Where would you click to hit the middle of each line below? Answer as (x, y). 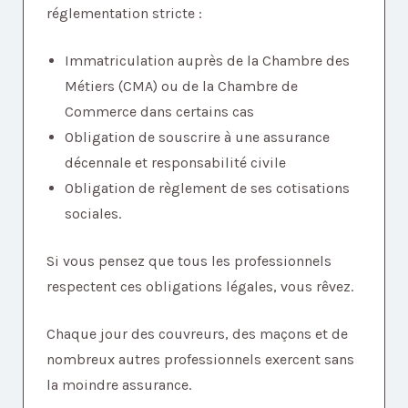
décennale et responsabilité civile (175, 163)
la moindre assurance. (119, 385)
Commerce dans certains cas (159, 112)
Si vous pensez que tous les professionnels (189, 261)
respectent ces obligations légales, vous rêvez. (200, 287)
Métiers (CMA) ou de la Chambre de (181, 87)
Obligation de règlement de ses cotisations (207, 189)
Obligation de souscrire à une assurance (197, 138)
